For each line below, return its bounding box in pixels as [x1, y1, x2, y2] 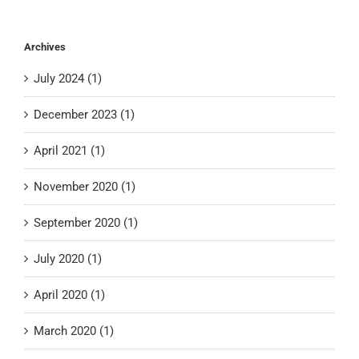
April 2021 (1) [34, 143, 105, 159]
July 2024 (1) [34, 71, 102, 87]
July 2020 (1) [34, 252, 102, 267]
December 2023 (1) [34, 107, 135, 123]
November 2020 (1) [34, 179, 135, 195]
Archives [24, 41, 66, 54]
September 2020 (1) [34, 216, 138, 231]
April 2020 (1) [34, 288, 105, 303]
